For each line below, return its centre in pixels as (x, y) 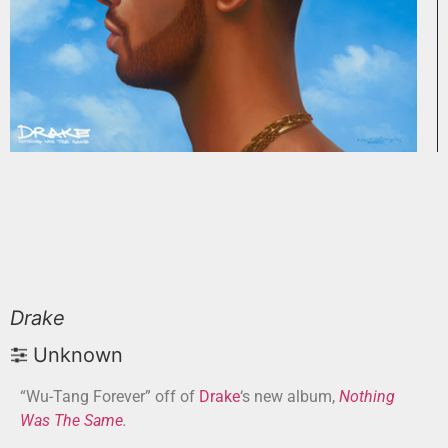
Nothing (367, 396)
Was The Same (71, 420)
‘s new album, (289, 396)
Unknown (78, 355)
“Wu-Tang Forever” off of (109, 396)
